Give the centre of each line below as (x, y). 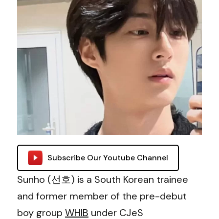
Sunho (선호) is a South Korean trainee (103, 179)
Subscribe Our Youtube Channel (108, 158)
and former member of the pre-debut (102, 196)
